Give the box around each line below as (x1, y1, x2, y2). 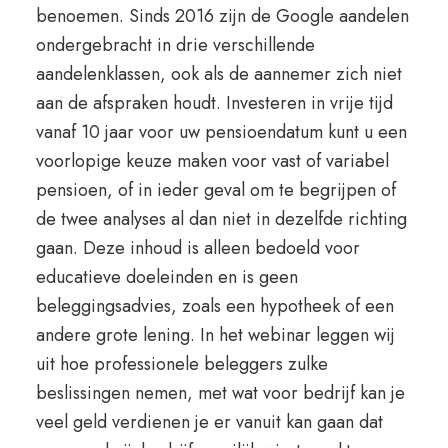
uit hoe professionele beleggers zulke (35, 351, 328, 377)
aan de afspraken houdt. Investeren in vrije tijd (35, 90, 393, 116)
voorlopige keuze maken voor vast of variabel (35, 148, 389, 174)
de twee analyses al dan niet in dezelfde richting (35, 206, 407, 232)
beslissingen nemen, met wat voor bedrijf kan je (35, 380, 405, 406)
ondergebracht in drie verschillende (35, 32, 315, 58)
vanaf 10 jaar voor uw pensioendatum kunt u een (35, 119, 407, 145)
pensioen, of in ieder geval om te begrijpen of (35, 177, 396, 203)
